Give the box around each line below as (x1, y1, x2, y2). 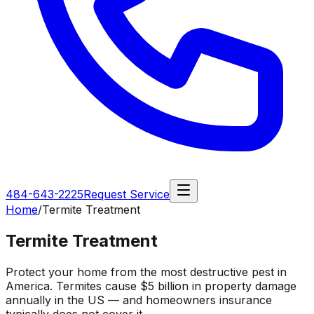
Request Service (83, 187, 170, 201)
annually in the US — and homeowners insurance (6, 292, 272, 307)
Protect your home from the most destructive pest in (6, 264, 287, 279)
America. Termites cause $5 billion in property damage (6, 278, 296, 293)
